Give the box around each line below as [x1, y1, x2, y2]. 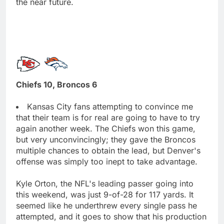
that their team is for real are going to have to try [16, 112, 200, 122]
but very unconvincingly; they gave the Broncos [16, 134, 195, 144]
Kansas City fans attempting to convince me [27, 101, 193, 111]
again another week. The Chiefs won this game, [16, 123, 195, 133]
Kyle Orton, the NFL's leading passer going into [16, 178, 193, 188]
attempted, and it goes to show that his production [16, 211, 206, 221]
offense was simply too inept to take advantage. [16, 156, 197, 166]
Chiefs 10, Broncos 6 [16, 79, 97, 89]
